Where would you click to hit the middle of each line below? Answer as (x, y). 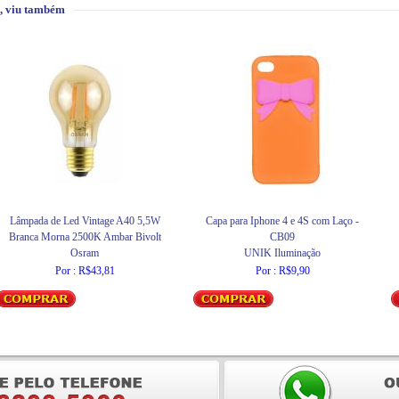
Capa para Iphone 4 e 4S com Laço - (282, 221)
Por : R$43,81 (85, 271)
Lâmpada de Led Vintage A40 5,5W (85, 221)
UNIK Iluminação (282, 253)
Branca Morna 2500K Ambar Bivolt (85, 237)
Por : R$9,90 (282, 271)
